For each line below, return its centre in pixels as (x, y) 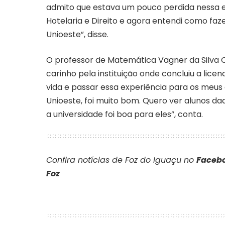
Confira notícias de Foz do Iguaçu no (121, 160)
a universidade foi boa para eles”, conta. (125, 115)
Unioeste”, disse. (77, 35)
